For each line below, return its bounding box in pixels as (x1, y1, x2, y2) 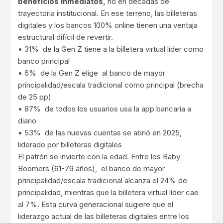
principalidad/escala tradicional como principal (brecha (18, 80, 204, 90)
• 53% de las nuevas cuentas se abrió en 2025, (18, 128, 182, 138)
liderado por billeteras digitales (18, 140, 122, 150)
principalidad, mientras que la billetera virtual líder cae (18, 188, 199, 198)
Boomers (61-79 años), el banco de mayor (18, 164, 165, 174)
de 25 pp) (18, 92, 51, 102)
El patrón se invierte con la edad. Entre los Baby (18, 152, 180, 162)
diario (18, 116, 36, 126)
